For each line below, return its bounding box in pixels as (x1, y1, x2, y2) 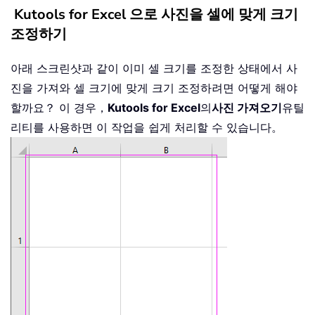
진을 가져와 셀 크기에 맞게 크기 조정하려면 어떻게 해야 (11, 80, 297, 95)
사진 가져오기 (212, 100, 282, 115)
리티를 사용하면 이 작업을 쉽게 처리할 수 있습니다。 (11, 120, 283, 134)
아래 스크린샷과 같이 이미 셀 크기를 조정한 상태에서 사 (11, 60, 297, 75)
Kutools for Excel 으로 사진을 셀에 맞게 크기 (14, 4, 298, 24)
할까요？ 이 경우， (11, 100, 108, 115)
